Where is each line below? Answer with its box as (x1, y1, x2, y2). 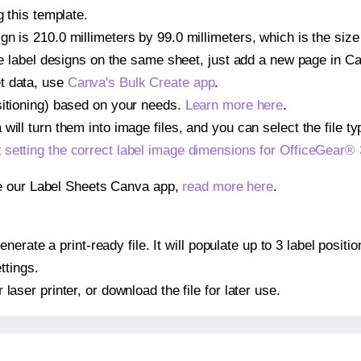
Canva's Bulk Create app (67, 74, 215, 90)
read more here (182, 178, 274, 194)
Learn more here (185, 97, 284, 113)
